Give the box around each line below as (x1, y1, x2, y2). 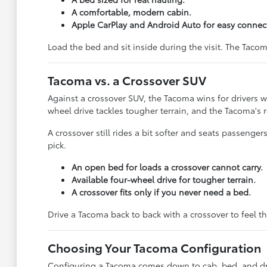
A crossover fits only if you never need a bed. (71, 186, 251, 198)
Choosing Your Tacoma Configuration (47, 239, 261, 256)
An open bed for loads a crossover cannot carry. (71, 161, 263, 173)
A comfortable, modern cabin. (71, 6, 191, 18)
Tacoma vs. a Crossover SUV (47, 72, 206, 88)
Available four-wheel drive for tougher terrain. (71, 173, 256, 185)
